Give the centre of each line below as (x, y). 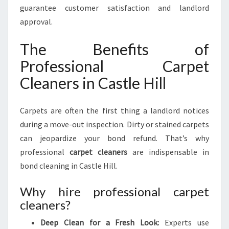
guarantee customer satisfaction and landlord (114, 8)
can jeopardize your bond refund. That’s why (114, 138)
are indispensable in (168, 152)
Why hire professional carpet (114, 191)
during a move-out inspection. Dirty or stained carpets (114, 124)
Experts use (184, 222)
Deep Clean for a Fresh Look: (100, 222)
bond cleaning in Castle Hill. (69, 166)
